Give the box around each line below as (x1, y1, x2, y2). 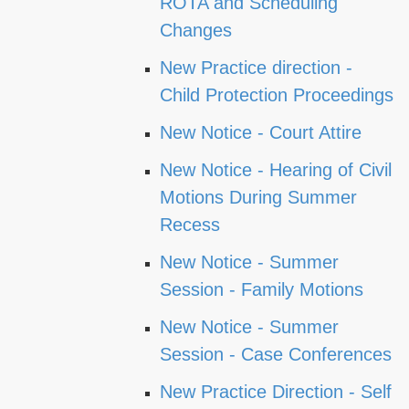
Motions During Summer (160, 187, 357, 207)
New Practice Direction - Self (160, 382, 392, 402)
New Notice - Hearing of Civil (160, 160, 392, 180)
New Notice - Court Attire (160, 122, 362, 142)
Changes (160, 20, 232, 40)
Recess (160, 215, 220, 235)
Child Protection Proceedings (160, 85, 393, 105)
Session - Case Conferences (160, 344, 392, 364)
